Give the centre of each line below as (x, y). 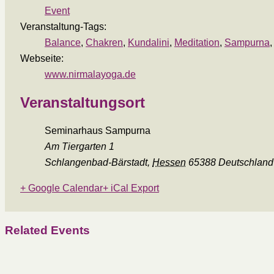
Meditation (197, 42)
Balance (63, 42)
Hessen (169, 162)
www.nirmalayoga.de (90, 74)
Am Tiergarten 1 (80, 146)
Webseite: (42, 58)
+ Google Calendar (61, 188)
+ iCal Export (131, 188)
